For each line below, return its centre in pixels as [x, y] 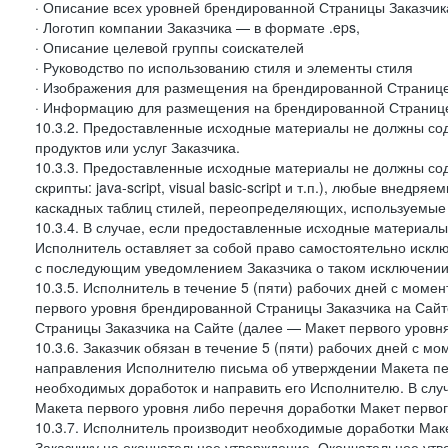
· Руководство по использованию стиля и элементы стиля [224, 67]
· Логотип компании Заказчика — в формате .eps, [197, 27]
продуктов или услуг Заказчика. [137, 147]
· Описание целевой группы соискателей [169, 47]
